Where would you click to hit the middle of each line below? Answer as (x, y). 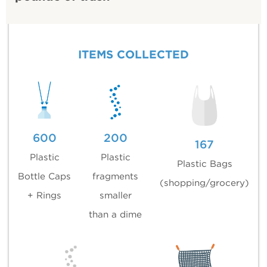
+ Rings (44, 195)
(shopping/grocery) (204, 182)
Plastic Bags (204, 163)
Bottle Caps (44, 176)
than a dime (115, 214)
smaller (115, 195)
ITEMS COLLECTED (133, 54)
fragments (115, 176)
